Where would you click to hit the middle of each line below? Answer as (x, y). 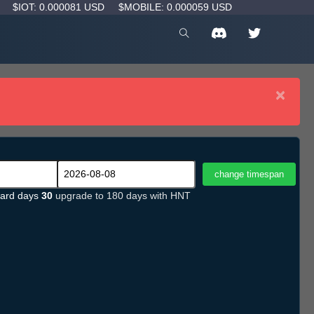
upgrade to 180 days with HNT (123, 196)
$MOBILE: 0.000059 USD (175, 7)
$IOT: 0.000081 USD (60, 7)
